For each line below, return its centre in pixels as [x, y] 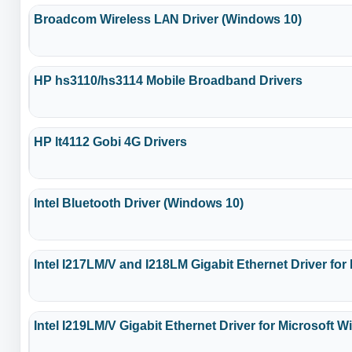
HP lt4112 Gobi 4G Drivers [111, 141]
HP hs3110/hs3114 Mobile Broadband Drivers [169, 80]
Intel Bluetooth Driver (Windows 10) [139, 202]
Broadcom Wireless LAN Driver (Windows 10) [168, 18]
